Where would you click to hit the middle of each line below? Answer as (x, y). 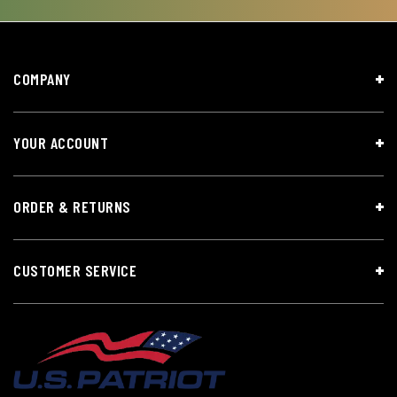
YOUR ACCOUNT (61, 143)
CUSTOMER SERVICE (75, 271)
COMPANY (42, 79)
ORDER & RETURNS (72, 207)
